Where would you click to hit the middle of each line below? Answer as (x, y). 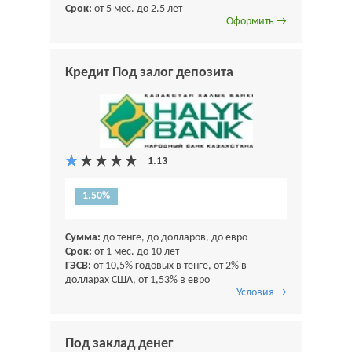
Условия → (262, 292)
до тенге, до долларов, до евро (174, 237)
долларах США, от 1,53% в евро (137, 280)
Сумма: (83, 237)
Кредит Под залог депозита (149, 72)
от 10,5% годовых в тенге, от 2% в (169, 266)
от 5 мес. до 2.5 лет (137, 9)
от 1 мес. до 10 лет (136, 251)
